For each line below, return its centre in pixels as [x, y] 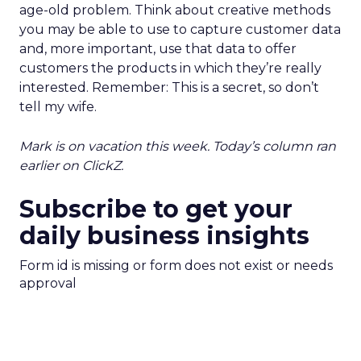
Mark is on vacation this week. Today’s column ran [178, 146]
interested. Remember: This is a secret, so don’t [169, 87]
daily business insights [164, 236]
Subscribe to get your [156, 209]
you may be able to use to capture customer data [180, 29]
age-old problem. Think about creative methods [175, 10]
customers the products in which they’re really [170, 68]
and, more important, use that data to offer [158, 49]
